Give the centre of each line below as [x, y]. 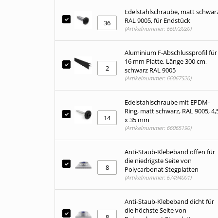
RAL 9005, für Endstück [157, 20]
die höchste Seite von [155, 210]
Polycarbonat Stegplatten [162, 169]
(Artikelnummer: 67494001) [158, 177]
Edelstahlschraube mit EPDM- [167, 102]
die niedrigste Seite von [158, 161]
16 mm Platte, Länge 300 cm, [166, 61]
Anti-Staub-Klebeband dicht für [169, 201]
